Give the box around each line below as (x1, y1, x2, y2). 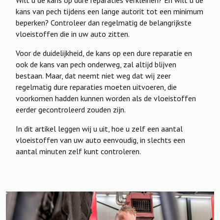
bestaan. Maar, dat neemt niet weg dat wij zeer (16, 71, 171, 81)
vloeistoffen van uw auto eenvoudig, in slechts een (16, 135, 185, 145)
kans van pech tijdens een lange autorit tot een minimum (16, 6, 203, 16)
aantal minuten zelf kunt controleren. (16, 146, 142, 156)
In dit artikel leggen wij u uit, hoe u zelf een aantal (16, 124, 183, 134)
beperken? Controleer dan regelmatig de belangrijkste (16, 18, 192, 27)
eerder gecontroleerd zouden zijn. (16, 105, 126, 114)
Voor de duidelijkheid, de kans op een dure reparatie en (16, 48, 192, 58)
